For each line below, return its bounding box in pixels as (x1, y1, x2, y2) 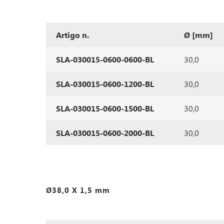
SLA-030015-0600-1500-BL (56, 103, 154, 113)
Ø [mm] (184, 29, 213, 40)
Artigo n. (56, 29, 89, 40)
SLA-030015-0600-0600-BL (56, 54, 154, 64)
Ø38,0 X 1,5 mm (46, 185, 110, 195)
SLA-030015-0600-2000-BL (56, 127, 154, 138)
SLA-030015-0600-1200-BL (56, 78, 154, 89)
